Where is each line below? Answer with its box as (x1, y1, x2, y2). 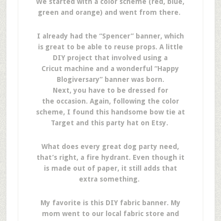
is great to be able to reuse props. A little (37, 43, 183, 51)
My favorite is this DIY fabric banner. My (40, 199, 181, 207)
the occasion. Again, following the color (41, 97, 179, 105)
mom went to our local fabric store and (41, 210, 179, 218)
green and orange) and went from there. (38, 8, 183, 16)
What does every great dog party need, (41, 143, 180, 150)
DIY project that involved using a (53, 54, 168, 62)
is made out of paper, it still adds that (43, 164, 177, 172)
